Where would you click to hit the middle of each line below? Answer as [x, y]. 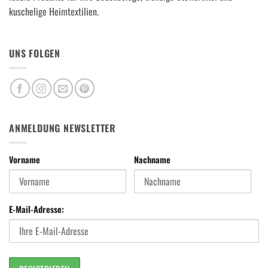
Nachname [152, 160]
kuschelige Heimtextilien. [54, 12]
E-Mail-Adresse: [36, 209]
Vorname [25, 160]
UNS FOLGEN [35, 53]
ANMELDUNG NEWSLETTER [63, 128]
